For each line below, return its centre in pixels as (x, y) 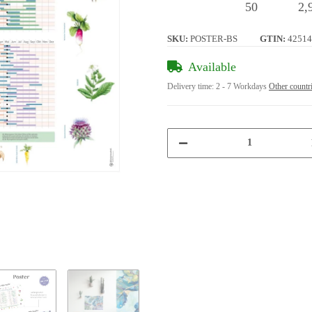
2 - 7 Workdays (242, 86)
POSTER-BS (214, 39)
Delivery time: (192, 86)
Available (212, 67)
